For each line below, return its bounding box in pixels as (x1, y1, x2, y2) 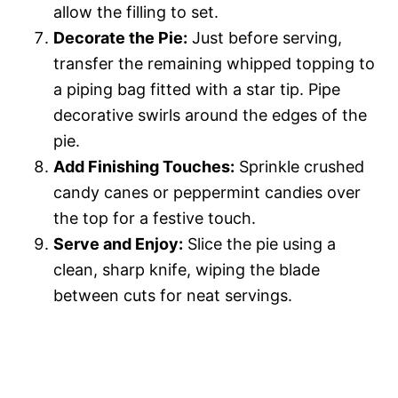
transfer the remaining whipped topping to (53, 54, 375, 74)
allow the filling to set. (53, 3, 219, 22)
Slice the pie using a (183, 235, 336, 254)
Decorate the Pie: (53, 28, 187, 48)
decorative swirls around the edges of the (53, 106, 367, 125)
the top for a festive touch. (53, 209, 256, 228)
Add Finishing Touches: (53, 157, 235, 177)
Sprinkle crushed (235, 157, 364, 177)
